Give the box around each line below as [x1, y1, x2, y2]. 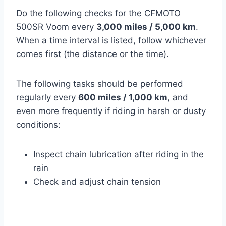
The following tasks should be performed [16, 79, 183, 89]
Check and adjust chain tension [33, 177, 161, 187]
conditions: [16, 120, 61, 130]
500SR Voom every [16, 22, 96, 32]
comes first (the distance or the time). [16, 49, 169, 60]
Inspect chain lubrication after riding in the [33, 149, 204, 160]
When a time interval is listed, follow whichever [16, 35, 206, 46]
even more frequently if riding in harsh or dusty [16, 106, 206, 117]
